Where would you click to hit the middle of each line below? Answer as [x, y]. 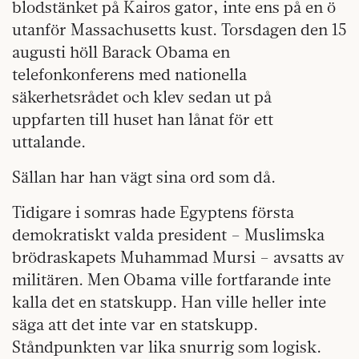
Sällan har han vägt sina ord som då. [144, 177]
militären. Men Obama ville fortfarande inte [171, 280]
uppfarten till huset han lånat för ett [143, 119]
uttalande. [49, 142]
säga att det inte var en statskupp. [135, 325]
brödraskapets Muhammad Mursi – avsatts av [178, 257]
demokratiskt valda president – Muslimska [168, 235]
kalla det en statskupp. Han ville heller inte [169, 302]
